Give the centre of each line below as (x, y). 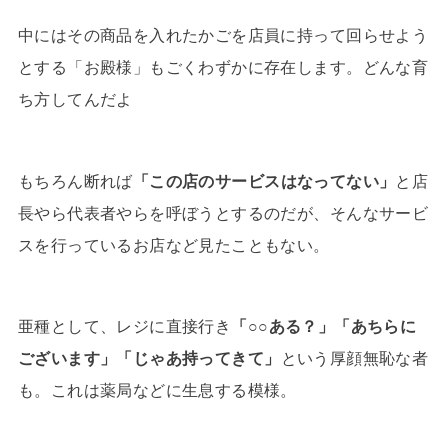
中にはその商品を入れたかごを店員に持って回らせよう (223, 35)
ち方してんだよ (75, 99)
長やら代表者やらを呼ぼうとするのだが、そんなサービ (223, 212)
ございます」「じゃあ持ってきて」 (149, 358)
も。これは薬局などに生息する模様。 (157, 390)
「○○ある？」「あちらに (324, 326)
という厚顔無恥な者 (354, 358)
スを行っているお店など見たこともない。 (173, 244)
